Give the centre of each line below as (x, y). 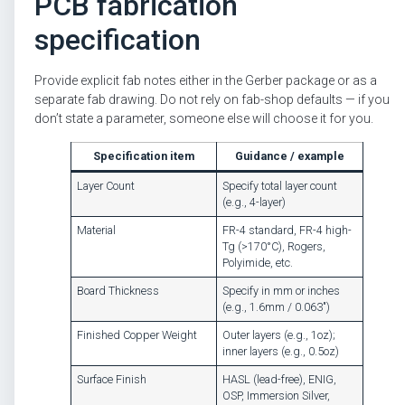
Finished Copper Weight (137, 334)
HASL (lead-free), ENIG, (280, 379)
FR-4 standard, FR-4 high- (287, 230)
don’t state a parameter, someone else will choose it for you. (204, 119)
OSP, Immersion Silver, (277, 395)
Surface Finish (112, 379)
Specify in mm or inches (282, 290)
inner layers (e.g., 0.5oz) (281, 351)
